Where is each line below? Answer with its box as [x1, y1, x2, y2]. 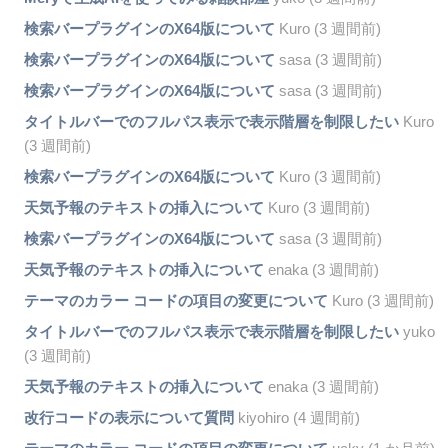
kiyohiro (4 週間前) [233, 409, 360, 427]
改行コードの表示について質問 [23, 409, 234, 427]
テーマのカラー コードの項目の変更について [23, 292, 328, 310]
